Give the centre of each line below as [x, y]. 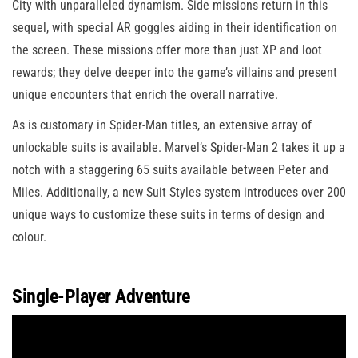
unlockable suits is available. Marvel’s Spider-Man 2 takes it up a [179, 148]
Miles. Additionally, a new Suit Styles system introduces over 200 [179, 193]
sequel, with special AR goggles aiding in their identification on [175, 28]
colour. [29, 237]
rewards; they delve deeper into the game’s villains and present [175, 73]
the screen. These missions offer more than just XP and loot [167, 50]
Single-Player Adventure [101, 297]
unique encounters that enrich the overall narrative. [145, 95]
